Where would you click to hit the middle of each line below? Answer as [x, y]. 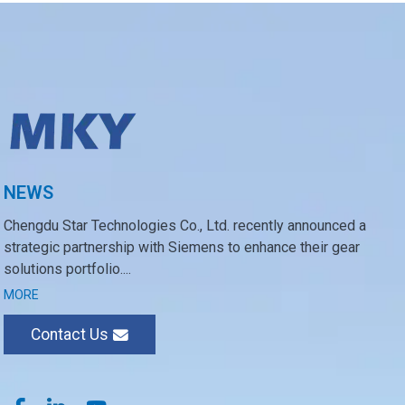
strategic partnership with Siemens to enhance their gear [182, 248]
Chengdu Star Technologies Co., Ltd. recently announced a [185, 226]
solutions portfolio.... [68, 269]
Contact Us [70, 335]
